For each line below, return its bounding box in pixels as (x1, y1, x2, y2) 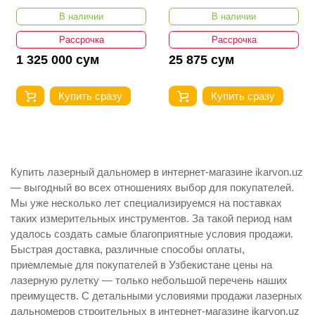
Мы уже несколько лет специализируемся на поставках (11, 196, 282, 209)
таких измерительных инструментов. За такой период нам (11, 212, 292, 224)
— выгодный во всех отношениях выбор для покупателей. (11, 181, 294, 193)
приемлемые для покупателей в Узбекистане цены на (11, 258, 272, 271)
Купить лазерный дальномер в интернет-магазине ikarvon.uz (11, 165, 303, 178)
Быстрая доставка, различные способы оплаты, (11, 243, 245, 255)
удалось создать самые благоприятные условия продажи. (11, 227, 293, 240)
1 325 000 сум (16, 52, 99, 67)
